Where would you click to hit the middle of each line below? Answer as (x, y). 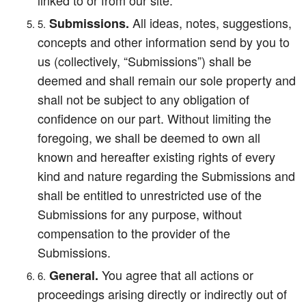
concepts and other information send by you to (164, 42)
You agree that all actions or (176, 275)
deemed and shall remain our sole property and (167, 80)
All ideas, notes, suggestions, (210, 23)
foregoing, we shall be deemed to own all (149, 137)
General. (74, 275)
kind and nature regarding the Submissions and (166, 176)
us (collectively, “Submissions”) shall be (144, 61)
